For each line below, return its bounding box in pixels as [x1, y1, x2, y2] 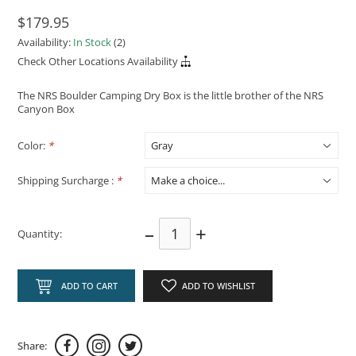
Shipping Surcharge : [17, 172, 117, 188]
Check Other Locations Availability [17, 53, 179, 68]
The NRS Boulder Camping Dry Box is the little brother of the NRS [17, 88, 324, 103]
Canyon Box [17, 102, 75, 117]
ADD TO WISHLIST [181, 280, 255, 292]
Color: [17, 137, 48, 153]
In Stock [73, 35, 112, 50]
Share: [17, 338, 48, 353]
